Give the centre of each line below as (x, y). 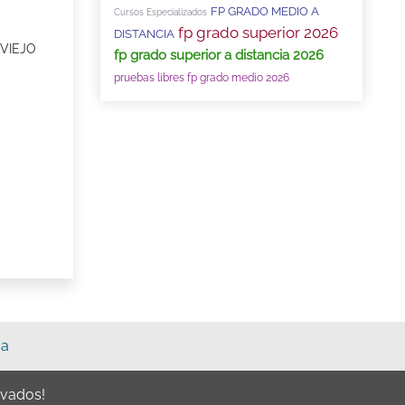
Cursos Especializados (160, 12)
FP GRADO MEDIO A (265, 11)
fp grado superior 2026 (258, 33)
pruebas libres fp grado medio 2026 (202, 78)
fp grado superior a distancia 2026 (219, 55)
